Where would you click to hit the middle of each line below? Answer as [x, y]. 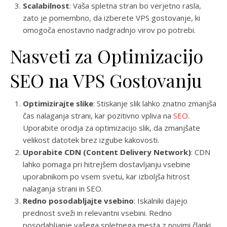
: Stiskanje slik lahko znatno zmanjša [155, 103]
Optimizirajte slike [58, 103]
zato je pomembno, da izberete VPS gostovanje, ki [111, 18]
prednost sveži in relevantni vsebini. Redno [97, 213]
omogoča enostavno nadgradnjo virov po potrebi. [109, 30]
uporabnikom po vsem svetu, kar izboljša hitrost [106, 176]
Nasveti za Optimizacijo [107, 56]
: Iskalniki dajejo [161, 201]
